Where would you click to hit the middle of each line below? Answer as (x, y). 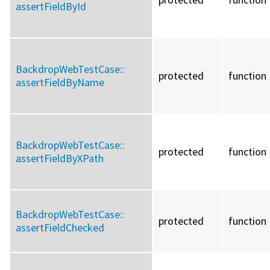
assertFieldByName (60, 83)
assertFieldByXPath (60, 159)
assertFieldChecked (60, 228)
